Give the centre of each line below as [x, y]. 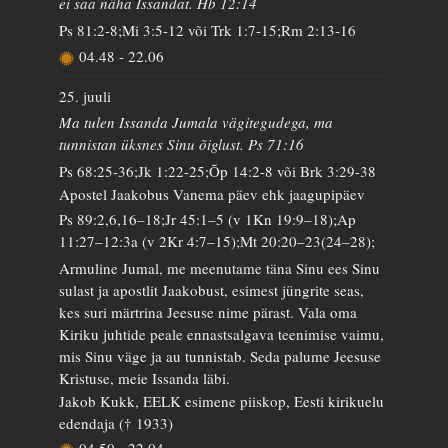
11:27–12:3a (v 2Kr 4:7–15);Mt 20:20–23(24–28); [217, 241]
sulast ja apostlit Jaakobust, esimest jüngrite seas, [212, 289]
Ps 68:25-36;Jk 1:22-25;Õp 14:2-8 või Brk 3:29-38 [218, 170]
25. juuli [85, 95]
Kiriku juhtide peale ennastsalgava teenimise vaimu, [222, 333]
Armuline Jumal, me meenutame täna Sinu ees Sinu [220, 267]
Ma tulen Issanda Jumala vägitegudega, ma [196, 122]
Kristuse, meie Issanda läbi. [145, 377]
